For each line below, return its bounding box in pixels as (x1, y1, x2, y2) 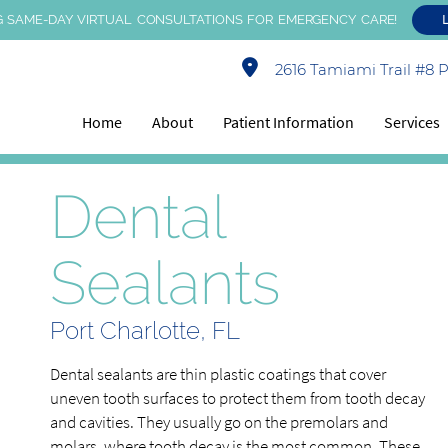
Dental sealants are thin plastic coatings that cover (50, 363, 386, 385)
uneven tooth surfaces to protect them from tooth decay (50, 387, 425, 409)
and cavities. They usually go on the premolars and (50, 411, 388, 433)
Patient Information (223, 112, 355, 132)
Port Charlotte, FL (50, 316, 240, 345)
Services (384, 112, 441, 132)
